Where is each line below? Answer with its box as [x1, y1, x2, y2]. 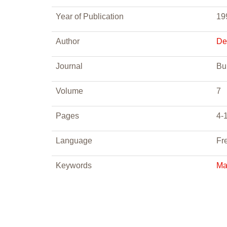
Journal [56, 62, 83, 70]
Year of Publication [56, 12, 124, 21]
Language [56, 136, 92, 145]
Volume [56, 87, 83, 95]
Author [56, 37, 80, 46]
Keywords [56, 161, 92, 170]
